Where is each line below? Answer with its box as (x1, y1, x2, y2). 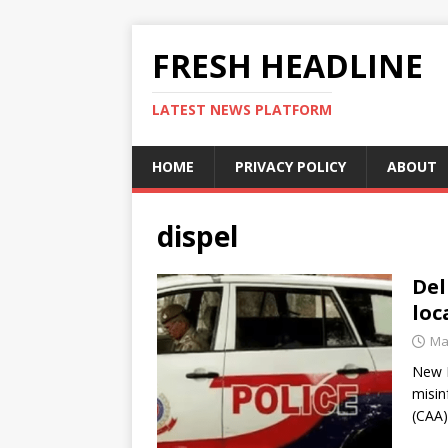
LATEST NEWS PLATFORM (152, 100, 332, 119)
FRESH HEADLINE (152, 44, 423, 87)
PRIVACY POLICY (235, 157, 346, 176)
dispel (157, 217, 238, 255)
